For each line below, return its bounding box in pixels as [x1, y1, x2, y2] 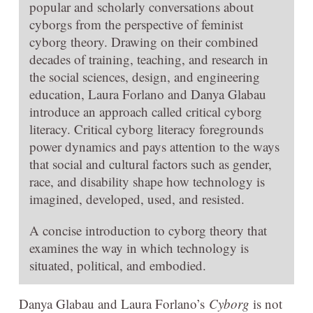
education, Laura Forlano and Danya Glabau [29, 85, 266, 103]
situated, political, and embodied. [29, 256, 206, 274]
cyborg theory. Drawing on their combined [29, 32, 259, 50]
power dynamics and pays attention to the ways [29, 137, 279, 155]
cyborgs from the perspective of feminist [29, 15, 243, 33]
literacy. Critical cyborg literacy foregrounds [29, 119, 263, 138]
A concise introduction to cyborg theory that [29, 221, 267, 239]
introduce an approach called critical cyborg [29, 102, 262, 120]
